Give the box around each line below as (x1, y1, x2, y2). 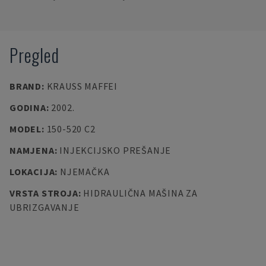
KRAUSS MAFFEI (46, 80, 118, 92)
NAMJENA (9, 144, 55, 156)
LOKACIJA (9, 166, 55, 178)
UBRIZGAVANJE (9, 201, 80, 213)
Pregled (9, 42, 59, 68)
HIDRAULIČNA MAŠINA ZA (83, 187, 198, 199)
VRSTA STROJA (9, 187, 78, 199)
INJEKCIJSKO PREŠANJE (59, 144, 172, 156)
